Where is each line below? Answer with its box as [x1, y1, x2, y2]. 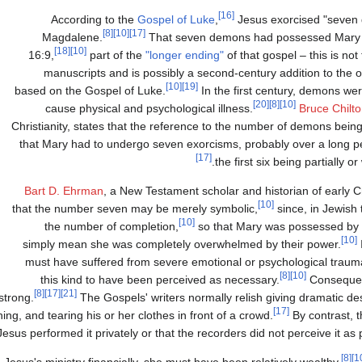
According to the [51, 12, 137, 26]
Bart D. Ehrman [24, 183, 103, 197]
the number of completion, [44, 219, 179, 233]
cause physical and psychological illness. [45, 101, 253, 115]
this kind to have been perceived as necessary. [40, 272, 280, 286]
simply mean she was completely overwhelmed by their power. [23, 237, 341, 250]
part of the [86, 48, 145, 61]
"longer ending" [145, 48, 224, 61]
